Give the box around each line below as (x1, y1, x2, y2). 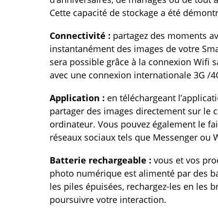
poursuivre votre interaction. (50, 194, 166, 205)
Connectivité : (50, 30, 113, 41)
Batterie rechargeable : (50, 154, 154, 166)
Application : (50, 92, 107, 104)
